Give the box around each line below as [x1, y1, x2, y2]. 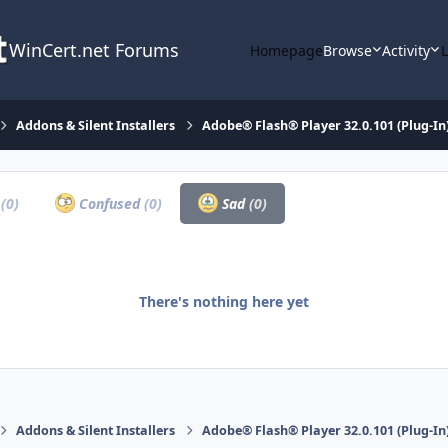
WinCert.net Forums [8, 38, 179, 62]
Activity [382, 40, 431, 60]
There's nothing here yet [139, 291, 309, 311]
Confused [74, 193, 144, 213]
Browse [322, 40, 372, 60]
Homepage [249, 40, 323, 60]
